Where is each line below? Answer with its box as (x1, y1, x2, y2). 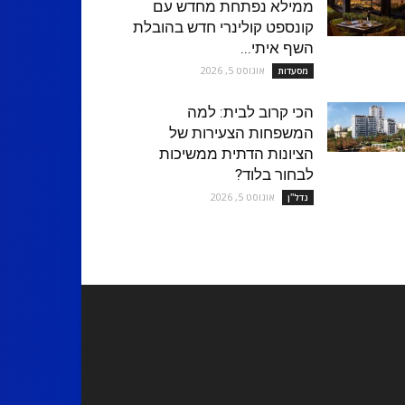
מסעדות (278, 64, 308, 78)
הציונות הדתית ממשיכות (159, 145, 314, 164)
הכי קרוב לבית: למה (187, 103, 314, 122)
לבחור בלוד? (235, 165, 314, 184)
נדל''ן (287, 191, 308, 204)
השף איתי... (240, 39, 314, 58)
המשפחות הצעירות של (169, 124, 314, 143)
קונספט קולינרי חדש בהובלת (133, 18, 314, 37)
